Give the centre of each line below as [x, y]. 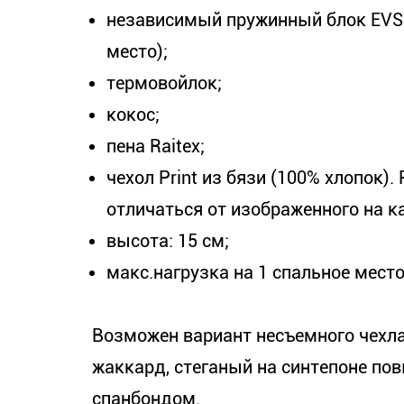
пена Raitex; [156, 146]
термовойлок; [164, 83]
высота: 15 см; [168, 241]
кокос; [133, 115]
